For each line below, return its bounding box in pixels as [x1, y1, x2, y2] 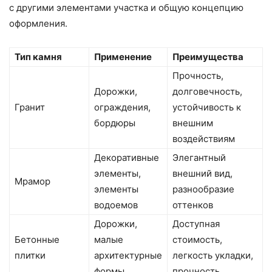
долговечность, [172, 86, 242, 98]
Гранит [15, 101, 45, 114]
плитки [15, 250, 46, 262]
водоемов [94, 199, 138, 211]
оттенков [172, 199, 213, 211]
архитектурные [94, 250, 162, 262]
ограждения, [94, 101, 151, 114]
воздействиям [172, 133, 235, 145]
